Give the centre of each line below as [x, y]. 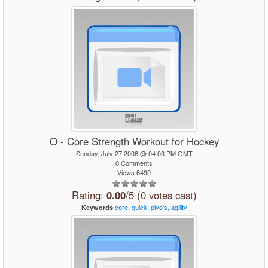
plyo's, [160, 207]
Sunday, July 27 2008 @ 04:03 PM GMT [134, 153]
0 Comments [134, 163]
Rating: [89, 195]
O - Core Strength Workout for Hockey [134, 141]
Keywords [97, 207]
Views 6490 [134, 172]
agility [179, 207]
